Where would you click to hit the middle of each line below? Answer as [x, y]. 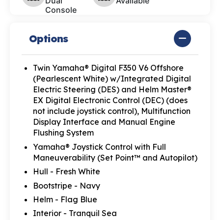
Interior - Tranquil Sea [75, 213]
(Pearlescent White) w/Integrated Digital [112, 79]
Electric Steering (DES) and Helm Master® [112, 90]
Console [61, 10]
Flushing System [63, 133]
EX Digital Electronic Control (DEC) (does [110, 100]
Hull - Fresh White [66, 172]
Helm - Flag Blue [65, 199]
